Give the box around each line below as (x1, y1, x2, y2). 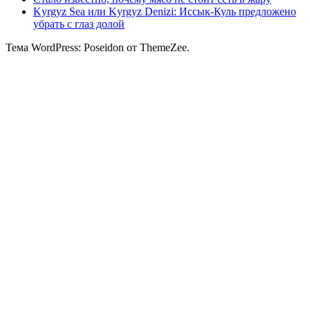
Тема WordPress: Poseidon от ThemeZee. (6, 42, 190, 54)
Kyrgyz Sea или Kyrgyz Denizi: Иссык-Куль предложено (33, 6, 296, 18)
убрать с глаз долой (33, 18, 125, 30)
